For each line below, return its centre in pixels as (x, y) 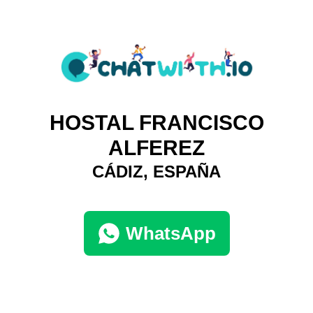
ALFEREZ (156, 147)
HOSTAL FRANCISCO (156, 122)
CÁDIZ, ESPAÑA (156, 171)
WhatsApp (170, 233)
